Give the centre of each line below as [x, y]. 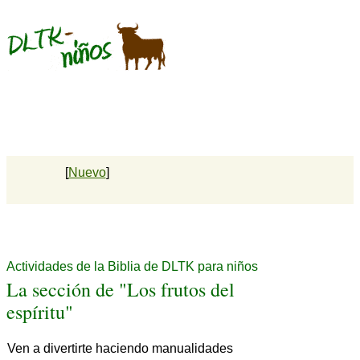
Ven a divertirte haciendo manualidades [120, 348]
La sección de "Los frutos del [121, 289]
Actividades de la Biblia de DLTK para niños [132, 266]
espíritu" [40, 311]
